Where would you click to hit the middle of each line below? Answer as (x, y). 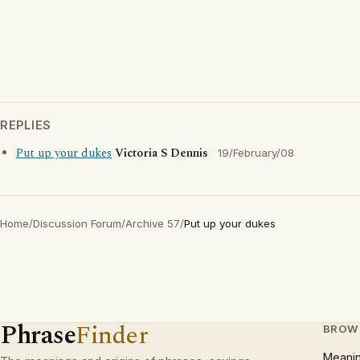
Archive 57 (153, 223)
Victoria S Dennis (162, 153)
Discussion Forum (77, 223)
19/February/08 (256, 153)
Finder (112, 335)
